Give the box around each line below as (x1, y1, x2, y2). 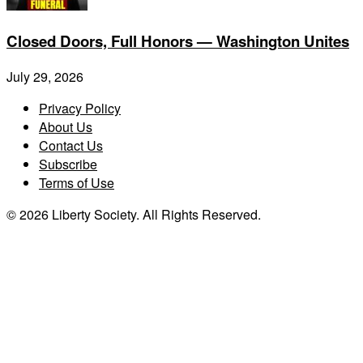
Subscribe (39, 154, 97, 173)
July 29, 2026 (6, 66, 83, 86)
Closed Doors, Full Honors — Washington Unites (6, 30, 349, 53)
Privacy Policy (39, 98, 121, 117)
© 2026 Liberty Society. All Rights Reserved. (6, 204, 261, 224)
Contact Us (39, 135, 103, 155)
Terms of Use (39, 173, 114, 192)
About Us (39, 117, 92, 136)
